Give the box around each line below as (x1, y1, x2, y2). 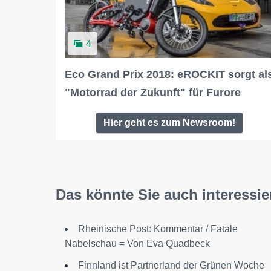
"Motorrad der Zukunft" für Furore (65, 86, 241, 99)
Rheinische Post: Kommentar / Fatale (78, 223, 238, 234)
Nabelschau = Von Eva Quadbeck (65, 238, 210, 249)
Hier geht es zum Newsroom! (103, 117, 236, 128)
